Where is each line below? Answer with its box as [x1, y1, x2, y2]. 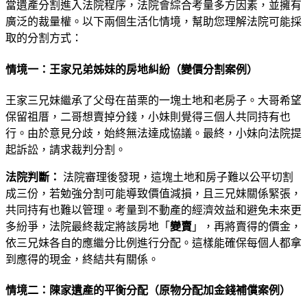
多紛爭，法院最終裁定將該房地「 [5, 220, 170, 232]
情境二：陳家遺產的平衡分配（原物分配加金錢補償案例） [5, 284, 291, 297]
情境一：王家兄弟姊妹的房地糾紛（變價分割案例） [5, 63, 258, 75]
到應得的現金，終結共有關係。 [5, 253, 159, 265]
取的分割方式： [5, 32, 82, 45]
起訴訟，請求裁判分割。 [5, 143, 126, 156]
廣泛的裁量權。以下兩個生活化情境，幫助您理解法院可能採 [5, 16, 302, 28]
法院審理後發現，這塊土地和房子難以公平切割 [60, 171, 293, 183]
